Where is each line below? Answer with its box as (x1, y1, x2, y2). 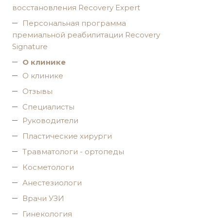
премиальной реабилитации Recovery (12, 30, 160, 39)
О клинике (22, 71, 63, 80)
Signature (12, 42, 48, 51)
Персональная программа (22, 18, 126, 28)
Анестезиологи (22, 178, 82, 187)
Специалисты (22, 102, 74, 111)
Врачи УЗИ (22, 194, 64, 203)
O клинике (22, 57, 66, 67)
